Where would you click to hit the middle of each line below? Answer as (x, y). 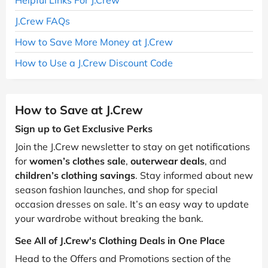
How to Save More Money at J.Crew (94, 42)
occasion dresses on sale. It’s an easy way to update (132, 204)
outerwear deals (167, 161)
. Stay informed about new (194, 175)
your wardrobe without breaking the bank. (109, 218)
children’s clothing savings (75, 175)
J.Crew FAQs (42, 21)
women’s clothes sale (77, 161)
